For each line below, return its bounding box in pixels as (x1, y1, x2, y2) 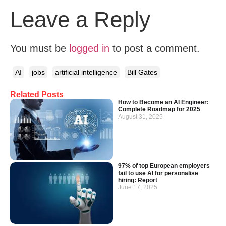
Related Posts (10, 90, 64, 99)
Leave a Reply (10, 7, 150, 32)
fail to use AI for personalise (118, 169, 198, 177)
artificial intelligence (55, 68, 117, 76)
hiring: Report (118, 177, 157, 184)
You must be (10, 43, 69, 54)
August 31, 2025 (118, 112, 163, 120)
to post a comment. (109, 43, 200, 54)
